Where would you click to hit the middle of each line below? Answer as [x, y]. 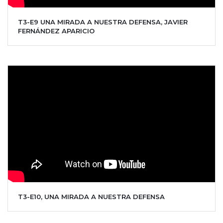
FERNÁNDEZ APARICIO [56, 31]
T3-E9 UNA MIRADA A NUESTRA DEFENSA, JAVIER [103, 22]
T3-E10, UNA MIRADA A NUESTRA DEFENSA [91, 196]
